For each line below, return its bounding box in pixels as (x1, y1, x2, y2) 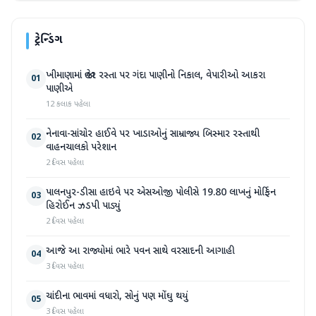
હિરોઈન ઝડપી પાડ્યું (46, 200, 121, 213)
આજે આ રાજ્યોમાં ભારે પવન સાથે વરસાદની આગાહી (46, 245, 235, 258)
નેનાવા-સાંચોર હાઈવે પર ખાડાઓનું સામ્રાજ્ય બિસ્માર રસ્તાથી (46, 128, 260, 141)
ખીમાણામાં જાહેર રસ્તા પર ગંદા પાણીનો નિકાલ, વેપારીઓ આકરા (46, 69, 265, 83)
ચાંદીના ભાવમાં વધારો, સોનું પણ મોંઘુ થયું (46, 290, 188, 303)
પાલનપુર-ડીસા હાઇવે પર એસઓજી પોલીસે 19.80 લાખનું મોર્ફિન (46, 186, 276, 200)
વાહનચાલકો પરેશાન (46, 141, 116, 154)
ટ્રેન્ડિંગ (35, 33, 62, 48)
